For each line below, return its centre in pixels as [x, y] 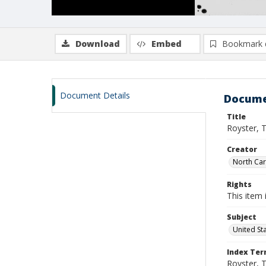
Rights [239, 184]
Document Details [95, 95]
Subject [242, 217]
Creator [242, 149]
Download [98, 44]
